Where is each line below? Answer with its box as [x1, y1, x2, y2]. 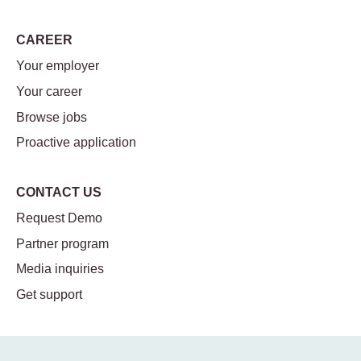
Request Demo [16, 211, 102, 226]
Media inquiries [16, 262, 104, 276]
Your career [16, 85, 82, 99]
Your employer [16, 59, 99, 73]
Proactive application [16, 135, 136, 150]
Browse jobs [16, 110, 87, 124]
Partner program [16, 236, 109, 251]
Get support [16, 288, 82, 301]
